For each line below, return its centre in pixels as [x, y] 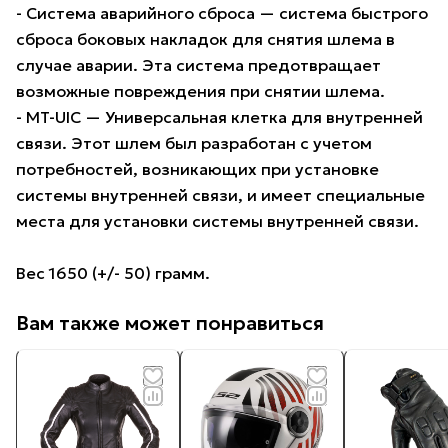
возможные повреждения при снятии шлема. [200, 91]
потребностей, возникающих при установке [197, 169]
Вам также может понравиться [170, 323]
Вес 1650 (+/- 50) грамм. [113, 273]
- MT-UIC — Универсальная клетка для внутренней [219, 117]
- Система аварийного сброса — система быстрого [222, 13]
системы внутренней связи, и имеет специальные [220, 195]
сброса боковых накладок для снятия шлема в [205, 39]
